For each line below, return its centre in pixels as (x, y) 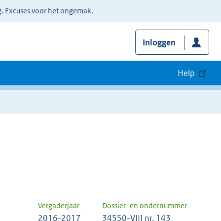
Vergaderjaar (59, 206)
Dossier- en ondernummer (145, 206)
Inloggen (159, 43)
